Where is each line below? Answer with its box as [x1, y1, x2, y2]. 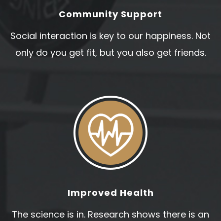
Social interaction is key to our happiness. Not [10, 30, 211, 42]
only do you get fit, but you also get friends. [15, 46, 206, 59]
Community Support [59, 8, 162, 20]
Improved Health [67, 186, 154, 199]
